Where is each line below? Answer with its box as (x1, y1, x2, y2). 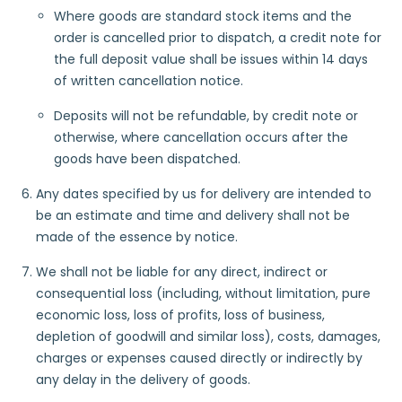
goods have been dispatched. (54, 150, 240, 168)
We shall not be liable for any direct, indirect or (36, 263, 328, 281)
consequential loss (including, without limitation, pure (36, 284, 371, 302)
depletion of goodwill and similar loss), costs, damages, (36, 328, 380, 345)
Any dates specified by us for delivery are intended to (36, 185, 371, 203)
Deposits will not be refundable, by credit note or (54, 107, 358, 125)
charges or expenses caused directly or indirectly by (36, 349, 363, 367)
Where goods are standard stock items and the (54, 7, 352, 25)
